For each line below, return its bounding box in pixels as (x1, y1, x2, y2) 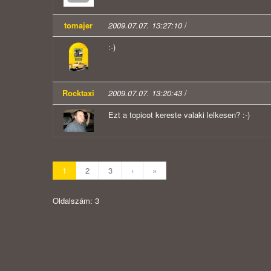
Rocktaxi (62, 87, 94, 99)
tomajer (64, 19, 93, 31)
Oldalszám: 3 (53, 195, 99, 207)
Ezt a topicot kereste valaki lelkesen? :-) (108, 109, 250, 121)
